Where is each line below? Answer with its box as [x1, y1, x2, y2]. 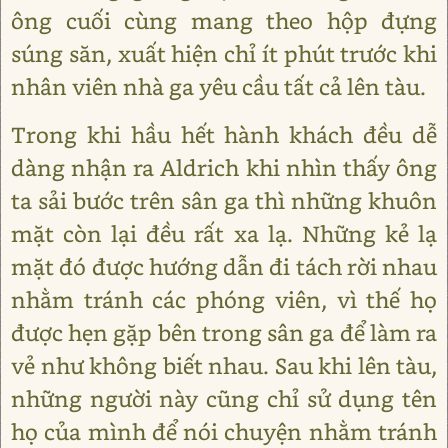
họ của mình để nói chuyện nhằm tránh [11, 417, 437, 446]
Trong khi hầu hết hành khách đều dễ [11, 120, 437, 149]
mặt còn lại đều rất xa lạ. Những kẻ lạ [11, 219, 437, 248]
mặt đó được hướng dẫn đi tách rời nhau [11, 252, 437, 281]
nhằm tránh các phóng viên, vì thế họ [11, 285, 437, 314]
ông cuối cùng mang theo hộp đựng [11, 6, 437, 35]
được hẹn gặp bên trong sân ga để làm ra [11, 318, 437, 347]
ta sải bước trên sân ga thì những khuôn [11, 186, 437, 215]
